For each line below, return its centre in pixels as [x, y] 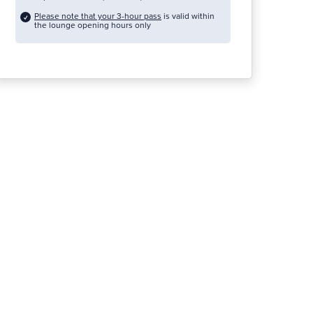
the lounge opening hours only [93, 26]
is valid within [188, 16]
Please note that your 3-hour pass [98, 16]
